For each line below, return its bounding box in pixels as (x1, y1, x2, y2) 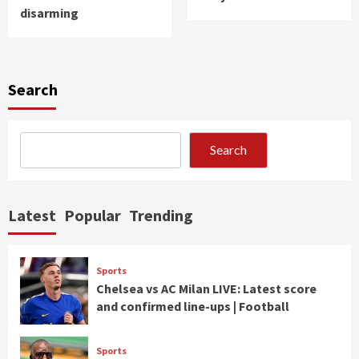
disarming (20, 4, 79, 21)
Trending (129, 204, 193, 225)
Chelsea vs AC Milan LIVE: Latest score (95, 280, 317, 297)
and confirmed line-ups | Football (95, 298, 289, 315)
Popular (64, 204, 121, 225)
